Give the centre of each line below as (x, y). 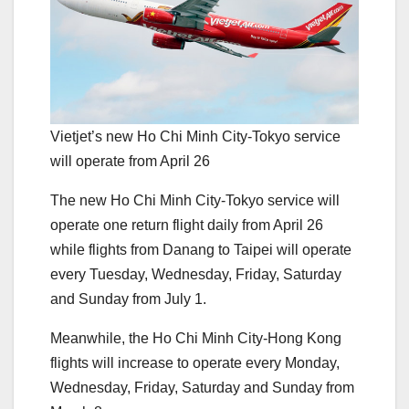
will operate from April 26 (130, 162)
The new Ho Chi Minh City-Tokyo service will (195, 201)
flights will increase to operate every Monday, (195, 363)
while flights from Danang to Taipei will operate (201, 250)
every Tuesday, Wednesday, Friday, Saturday (196, 275)
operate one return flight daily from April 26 (187, 225)
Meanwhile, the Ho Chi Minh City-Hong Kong (196, 339)
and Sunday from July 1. (128, 299)
